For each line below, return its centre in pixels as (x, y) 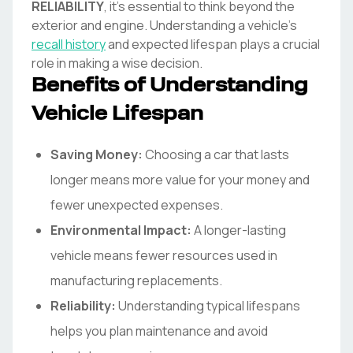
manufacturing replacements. (136, 281)
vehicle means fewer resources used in (164, 255)
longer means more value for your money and (180, 180)
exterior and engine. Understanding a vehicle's (164, 25)
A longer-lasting (239, 230)
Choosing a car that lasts (216, 154)
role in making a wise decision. (117, 63)
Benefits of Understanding (170, 87)
